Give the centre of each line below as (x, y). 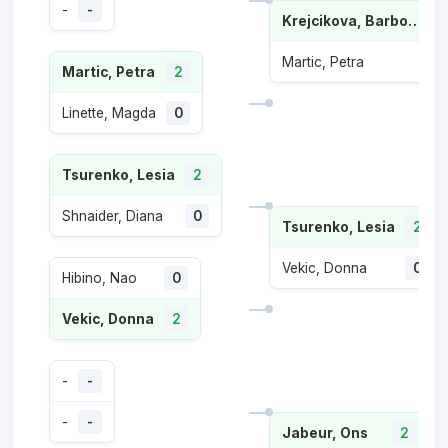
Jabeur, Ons (325, 432)
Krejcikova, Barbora (415, 20)
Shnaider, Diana (112, 216)
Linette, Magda (109, 113)
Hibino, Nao (99, 278)
